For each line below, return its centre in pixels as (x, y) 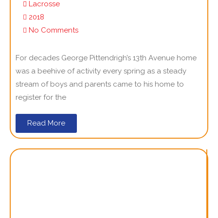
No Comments (54, 30)
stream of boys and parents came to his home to (100, 84)
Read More (46, 123)
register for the (41, 97)
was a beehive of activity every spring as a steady (101, 71)
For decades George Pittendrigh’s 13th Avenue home (106, 58)
